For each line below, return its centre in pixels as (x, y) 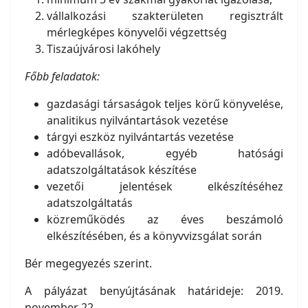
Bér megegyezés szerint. (88, 263)
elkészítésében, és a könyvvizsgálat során (154, 236)
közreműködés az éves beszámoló (165, 219)
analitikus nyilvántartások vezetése (137, 120)
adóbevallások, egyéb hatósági (165, 153)
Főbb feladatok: (62, 76)
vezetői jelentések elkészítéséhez (165, 186)
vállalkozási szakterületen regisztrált (165, 16)
